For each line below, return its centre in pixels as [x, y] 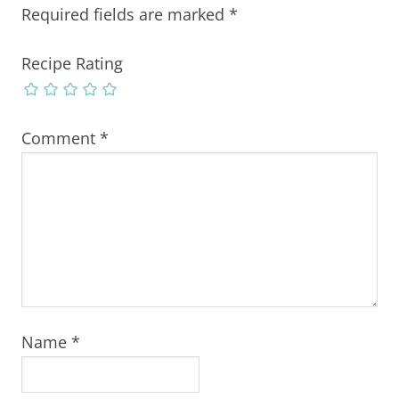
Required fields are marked [125, 14]
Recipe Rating [72, 63]
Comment [60, 138]
